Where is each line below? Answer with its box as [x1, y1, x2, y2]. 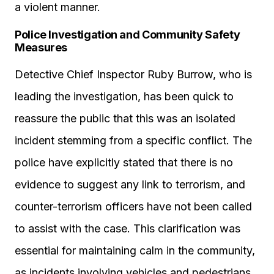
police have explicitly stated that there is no [15, 156, 233, 169]
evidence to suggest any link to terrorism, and [15, 178, 245, 191]
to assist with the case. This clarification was [15, 222, 240, 235]
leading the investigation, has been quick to [15, 90, 234, 103]
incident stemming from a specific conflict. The [15, 134, 252, 147]
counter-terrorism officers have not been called [15, 200, 252, 213]
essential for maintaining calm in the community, [15, 244, 255, 257]
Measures [15, 41, 68, 54]
